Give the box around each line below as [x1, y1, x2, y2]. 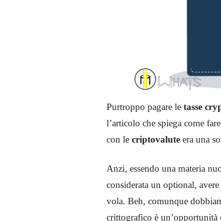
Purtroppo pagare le [107, 101, 184, 112]
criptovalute [132, 134, 180, 145]
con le [107, 134, 132, 145]
